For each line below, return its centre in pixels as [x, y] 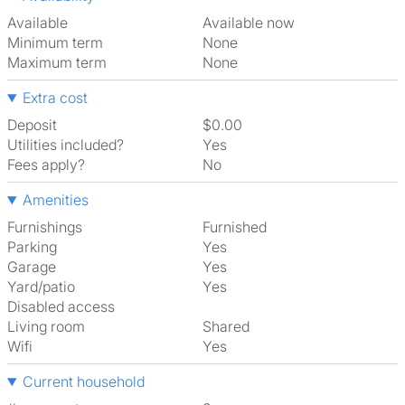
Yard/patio [41, 287]
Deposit [32, 125]
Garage [32, 267]
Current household [83, 381]
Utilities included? [66, 145]
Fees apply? [46, 165]
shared [231, 326]
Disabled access [61, 306]
